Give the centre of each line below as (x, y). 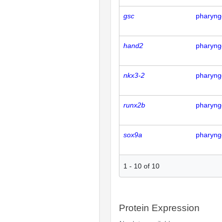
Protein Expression (159, 208)
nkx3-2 (134, 75)
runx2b (134, 105)
